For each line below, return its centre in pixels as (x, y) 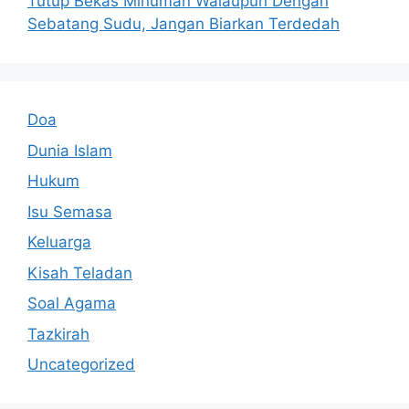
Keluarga (59, 242)
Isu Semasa (70, 211)
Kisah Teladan (80, 273)
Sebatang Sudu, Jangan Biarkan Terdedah (184, 24)
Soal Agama (72, 303)
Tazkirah (58, 334)
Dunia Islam (70, 150)
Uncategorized (81, 364)
